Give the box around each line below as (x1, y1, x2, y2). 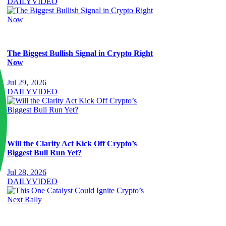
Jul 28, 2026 (7, 168, 46, 177)
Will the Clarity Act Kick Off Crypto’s (7, 139, 137, 148)
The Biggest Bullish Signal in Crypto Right (7, 49, 153, 58)
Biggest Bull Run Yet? (7, 148, 82, 157)
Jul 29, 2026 (7, 78, 46, 87)
